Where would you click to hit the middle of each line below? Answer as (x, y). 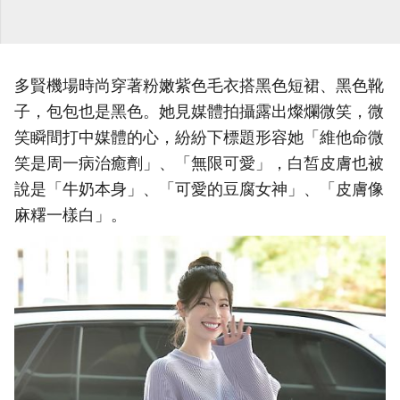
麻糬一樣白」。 (71, 215)
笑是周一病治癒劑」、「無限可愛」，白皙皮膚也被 (199, 163)
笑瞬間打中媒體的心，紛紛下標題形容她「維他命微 (199, 137)
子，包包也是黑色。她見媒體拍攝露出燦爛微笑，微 (199, 112)
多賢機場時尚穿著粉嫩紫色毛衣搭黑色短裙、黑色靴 (199, 86)
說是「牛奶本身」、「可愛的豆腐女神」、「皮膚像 (199, 189)
